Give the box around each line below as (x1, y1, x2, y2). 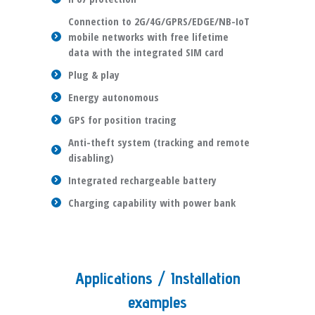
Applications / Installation (75, 268, 240, 288)
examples (128, 292, 187, 312)
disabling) (68, 150, 114, 165)
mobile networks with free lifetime (68, 30, 229, 44)
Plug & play (68, 67, 120, 82)
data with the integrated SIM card (68, 45, 224, 59)
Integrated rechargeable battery (68, 173, 217, 187)
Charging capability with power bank (68, 195, 236, 210)
